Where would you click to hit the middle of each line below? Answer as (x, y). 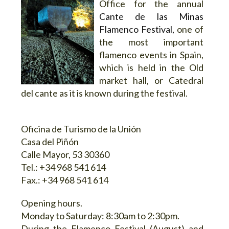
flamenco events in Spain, (151, 54)
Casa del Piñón (50, 141)
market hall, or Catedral (151, 80)
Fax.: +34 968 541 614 (65, 180)
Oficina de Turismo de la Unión (81, 129)
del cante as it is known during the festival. (104, 93)
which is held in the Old (151, 67)
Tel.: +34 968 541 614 (63, 167)
